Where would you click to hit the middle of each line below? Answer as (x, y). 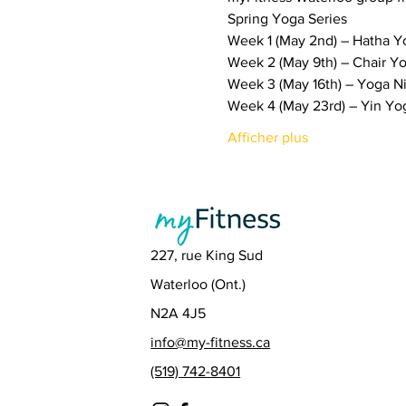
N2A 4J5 (180, 313)
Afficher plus (267, 137)
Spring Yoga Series (287, 19)
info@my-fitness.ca (211, 342)
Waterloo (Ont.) (198, 284)
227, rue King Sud (207, 255)
